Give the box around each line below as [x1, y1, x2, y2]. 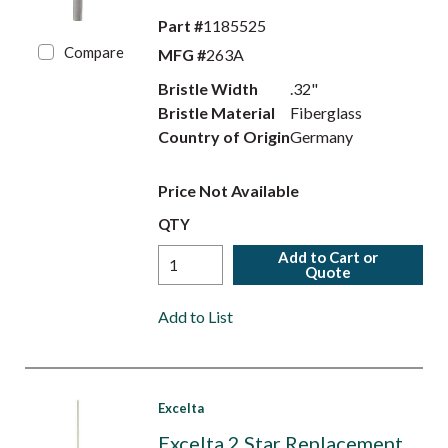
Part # [157, 16, 203, 35]
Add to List [157, 307, 233, 326]
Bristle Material [157, 103, 275, 122]
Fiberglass [290, 103, 363, 122]
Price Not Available [157, 181, 299, 200]
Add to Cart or [278, 248, 379, 266]
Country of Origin [157, 127, 290, 146]
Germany [290, 127, 354, 146]
